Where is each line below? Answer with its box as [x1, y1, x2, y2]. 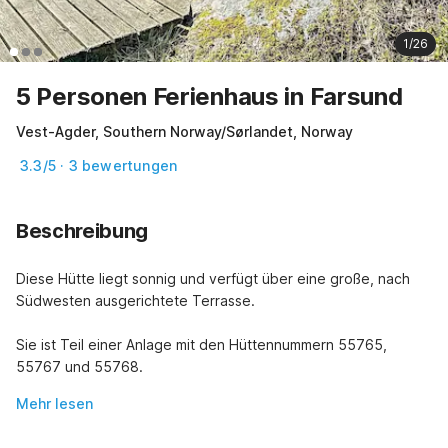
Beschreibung [16, 219, 148, 244]
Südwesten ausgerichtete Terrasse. [16, 292, 255, 310]
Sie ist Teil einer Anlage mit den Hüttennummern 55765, [16, 336, 387, 354]
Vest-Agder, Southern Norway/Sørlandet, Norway [16, 123, 353, 141]
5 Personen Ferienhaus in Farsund [16, 82, 403, 112]
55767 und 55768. [16, 358, 143, 376]
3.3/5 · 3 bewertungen [20, 157, 178, 175]
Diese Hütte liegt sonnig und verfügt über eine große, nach [16, 270, 410, 288]
